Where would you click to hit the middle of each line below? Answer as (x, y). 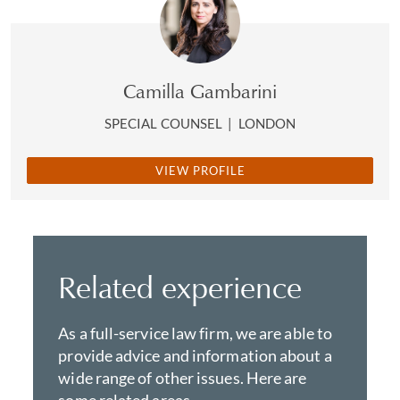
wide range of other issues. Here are (183, 378)
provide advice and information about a (195, 355)
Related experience (180, 287)
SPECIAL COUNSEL (165, 123)
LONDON (267, 123)
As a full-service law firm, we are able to (196, 333)
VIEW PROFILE (200, 171)
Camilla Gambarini (200, 92)
